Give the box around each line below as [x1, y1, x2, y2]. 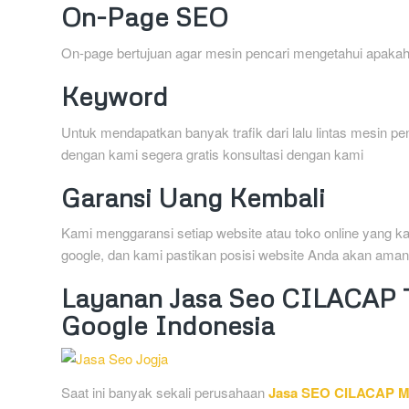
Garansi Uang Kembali [61, 181, 325, 213]
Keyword [61, 79, 168, 111]
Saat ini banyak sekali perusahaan [61, 383, 268, 403]
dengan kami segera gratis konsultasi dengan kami [61, 143, 363, 163]
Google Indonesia [61, 309, 275, 341]
